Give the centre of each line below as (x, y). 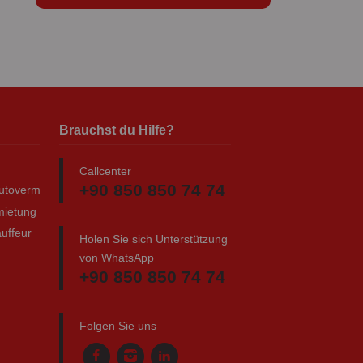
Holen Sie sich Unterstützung (154, 239)
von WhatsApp (117, 257)
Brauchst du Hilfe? (117, 130)
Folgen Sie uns (118, 325)
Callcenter (105, 171)
